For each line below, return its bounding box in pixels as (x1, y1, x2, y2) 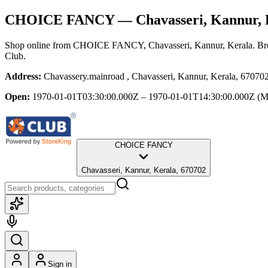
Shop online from (5, 39, 73, 50)
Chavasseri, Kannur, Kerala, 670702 (81, 165, 206, 175)
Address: (5, 71, 41, 81)
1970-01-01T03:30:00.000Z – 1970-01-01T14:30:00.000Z (32, 91, 255, 102)
